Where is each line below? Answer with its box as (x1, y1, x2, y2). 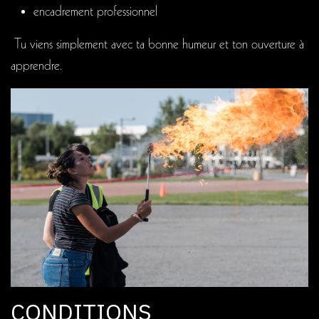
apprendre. (11, 59, 62, 74)
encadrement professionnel (33, 5, 157, 20)
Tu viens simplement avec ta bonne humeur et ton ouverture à (11, 38, 304, 53)
